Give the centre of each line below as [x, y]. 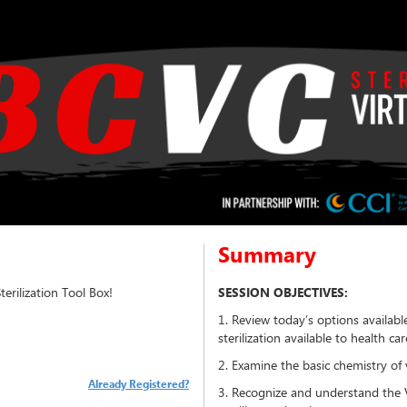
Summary [267, 253]
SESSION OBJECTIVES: [283, 292]
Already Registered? [139, 383]
